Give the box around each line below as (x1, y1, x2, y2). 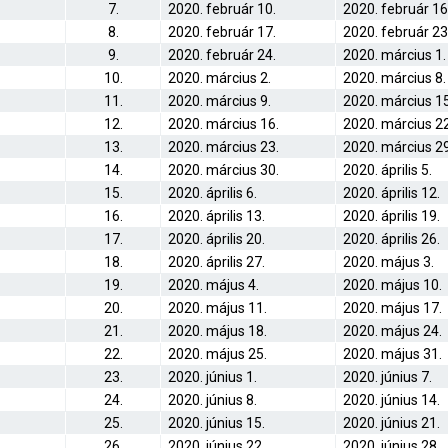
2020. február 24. (168, 47, 276, 63)
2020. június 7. (343, 369, 432, 385)
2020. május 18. (168, 323, 267, 339)
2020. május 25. (168, 346, 267, 362)
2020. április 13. (168, 208, 265, 224)
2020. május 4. (168, 277, 259, 293)
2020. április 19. (343, 208, 440, 224)
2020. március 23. (168, 139, 279, 155)
